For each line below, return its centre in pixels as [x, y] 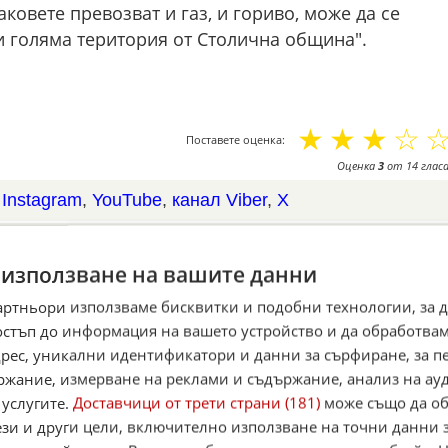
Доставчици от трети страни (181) [196, 402]
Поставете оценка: [235, 139]
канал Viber [219, 199]
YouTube [126, 199]
